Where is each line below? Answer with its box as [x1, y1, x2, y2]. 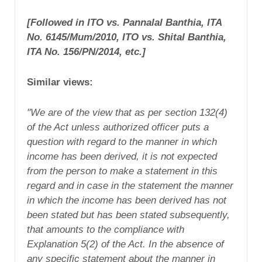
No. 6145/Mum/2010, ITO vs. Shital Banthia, [27, 32, 226, 43]
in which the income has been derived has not [27, 194, 226, 206]
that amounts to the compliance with [27, 223, 184, 235]
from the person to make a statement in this [27, 165, 218, 177]
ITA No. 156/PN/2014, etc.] [27, 46, 146, 58]
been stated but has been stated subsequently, [27, 209, 230, 220]
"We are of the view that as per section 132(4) [27, 106, 227, 118]
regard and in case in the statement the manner [27, 180, 233, 191]
